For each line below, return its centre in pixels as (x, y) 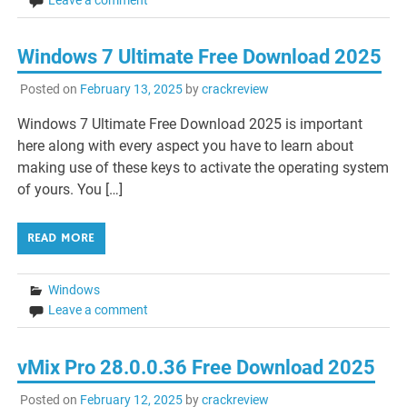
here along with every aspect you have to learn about (186, 146)
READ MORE (61, 238)
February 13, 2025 (131, 89)
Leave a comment (99, 310)
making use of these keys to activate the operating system (203, 168)
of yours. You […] (70, 190)
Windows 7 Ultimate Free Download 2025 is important (190, 124)
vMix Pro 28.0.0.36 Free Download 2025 (197, 367)
